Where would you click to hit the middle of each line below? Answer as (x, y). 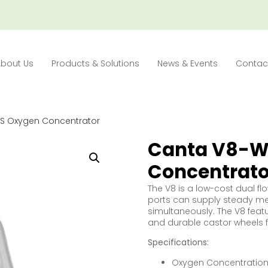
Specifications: (178, 243)
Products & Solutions (96, 63)
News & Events (188, 63)
